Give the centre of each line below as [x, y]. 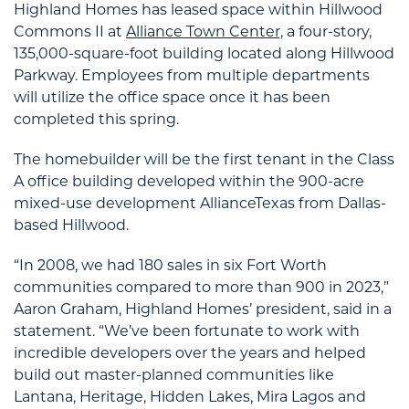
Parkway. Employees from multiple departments [192, 77]
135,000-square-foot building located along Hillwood [204, 55]
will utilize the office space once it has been [172, 99]
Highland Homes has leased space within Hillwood [198, 11]
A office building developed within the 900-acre [189, 183]
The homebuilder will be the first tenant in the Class [204, 161]
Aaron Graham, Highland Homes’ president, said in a [203, 311]
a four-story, [327, 33]
